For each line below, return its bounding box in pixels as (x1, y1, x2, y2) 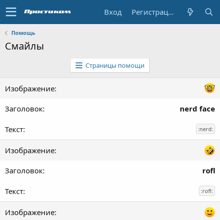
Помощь (11, 29, 35, 36)
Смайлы (5, 39, 44, 53)
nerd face (180, 104, 215, 113)
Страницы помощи (85, 61, 144, 70)
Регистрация (168, 7, 174, 17)
